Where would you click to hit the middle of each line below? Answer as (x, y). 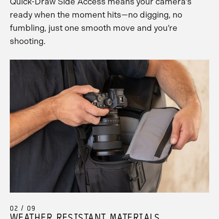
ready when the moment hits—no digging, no (96, 15)
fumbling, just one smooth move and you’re (94, 28)
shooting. (28, 41)
